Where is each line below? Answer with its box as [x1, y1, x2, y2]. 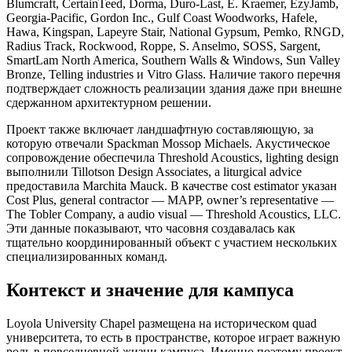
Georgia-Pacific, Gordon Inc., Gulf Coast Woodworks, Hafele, [6, 11, 317, 24]
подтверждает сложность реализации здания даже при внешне [6, 82, 342, 95]
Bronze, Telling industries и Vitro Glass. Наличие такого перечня [6, 68, 340, 81]
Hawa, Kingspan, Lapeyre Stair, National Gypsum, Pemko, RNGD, [6, 25, 344, 38]
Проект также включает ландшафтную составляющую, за [6, 123, 313, 136]
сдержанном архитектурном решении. [6, 96, 211, 109]
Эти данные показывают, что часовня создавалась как [6, 222, 295, 235]
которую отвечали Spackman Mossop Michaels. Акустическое [6, 137, 330, 150]
